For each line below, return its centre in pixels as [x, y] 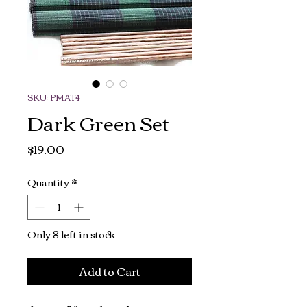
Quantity [48, 182]
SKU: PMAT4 [53, 97]
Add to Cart [110, 271]
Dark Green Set [98, 122]
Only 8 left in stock [72, 234]
